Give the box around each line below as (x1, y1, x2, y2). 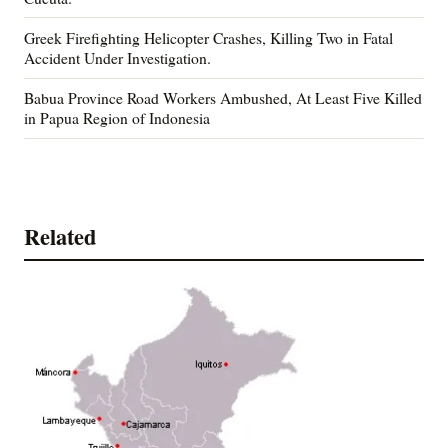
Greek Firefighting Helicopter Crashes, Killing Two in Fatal (24, 27, 393, 49)
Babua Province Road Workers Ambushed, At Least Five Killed (24, 87, 422, 109)
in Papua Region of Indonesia (24, 107, 210, 129)
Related (24, 219, 96, 253)
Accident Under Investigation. (24, 47, 211, 69)
